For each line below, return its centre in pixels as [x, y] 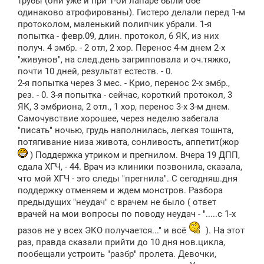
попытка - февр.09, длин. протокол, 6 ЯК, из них [118, 36]
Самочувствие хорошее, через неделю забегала [118, 118]
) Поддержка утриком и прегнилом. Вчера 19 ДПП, [134, 155]
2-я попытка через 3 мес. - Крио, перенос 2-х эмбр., [124, 83]
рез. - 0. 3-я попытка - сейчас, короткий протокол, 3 [125, 95]
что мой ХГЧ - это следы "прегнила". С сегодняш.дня [128, 179]
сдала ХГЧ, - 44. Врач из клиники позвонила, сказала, [130, 167]
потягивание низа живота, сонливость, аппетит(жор [128, 142]
